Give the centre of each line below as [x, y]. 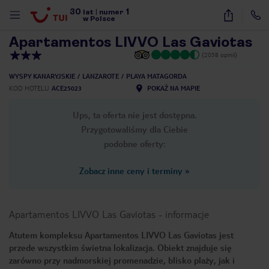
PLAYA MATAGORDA [156, 76]
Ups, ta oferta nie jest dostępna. [134, 115]
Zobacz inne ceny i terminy [131, 171]
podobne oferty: [134, 144]
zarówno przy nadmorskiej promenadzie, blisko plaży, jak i [122, 260]
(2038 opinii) [219, 54]
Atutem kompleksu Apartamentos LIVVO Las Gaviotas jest [121, 235]
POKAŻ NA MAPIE [174, 88]
